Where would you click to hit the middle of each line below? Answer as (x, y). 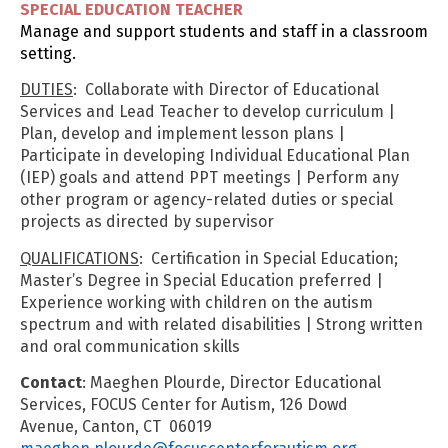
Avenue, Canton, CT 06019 (118, 427)
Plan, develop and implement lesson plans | (182, 134)
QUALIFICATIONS (79, 258)
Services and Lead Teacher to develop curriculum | (207, 112)
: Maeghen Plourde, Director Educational (231, 383)
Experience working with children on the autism (196, 302)
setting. (48, 53)
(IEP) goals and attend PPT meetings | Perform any (209, 178)
